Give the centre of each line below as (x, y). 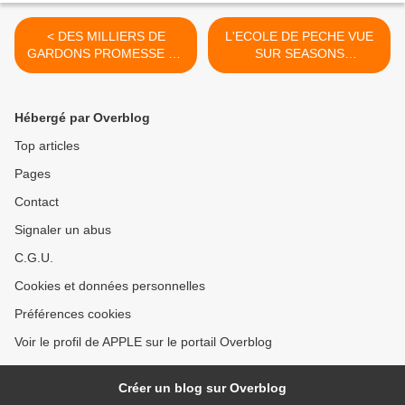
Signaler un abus (63, 229)
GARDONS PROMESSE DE (106, 53)
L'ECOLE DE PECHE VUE (299, 36)
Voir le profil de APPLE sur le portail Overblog (143, 341)
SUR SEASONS (299, 53)
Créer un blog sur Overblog (202, 387)
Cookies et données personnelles (110, 285)
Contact (37, 201)
